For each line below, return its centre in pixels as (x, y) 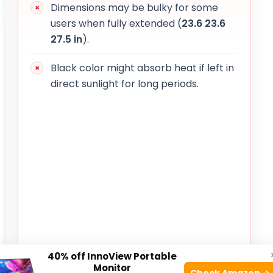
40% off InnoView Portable (112, 256)
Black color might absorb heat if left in (142, 68)
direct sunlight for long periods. (125, 83)
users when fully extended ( (116, 23)
